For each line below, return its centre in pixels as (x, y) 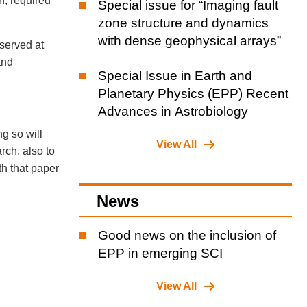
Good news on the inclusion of (187, 235)
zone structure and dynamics (183, 23)
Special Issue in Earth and (175, 75)
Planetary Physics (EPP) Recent (193, 93)
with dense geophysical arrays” (189, 40)
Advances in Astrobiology (173, 111)
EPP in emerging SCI (160, 253)
